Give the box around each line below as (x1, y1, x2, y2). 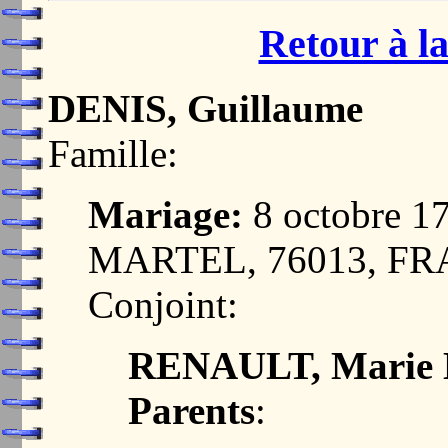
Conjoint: (88, 282, 238, 326)
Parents (128, 388, 255, 432)
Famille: (48, 131, 178, 175)
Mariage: (88, 192, 243, 236)
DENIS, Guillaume (48, 86, 363, 130)
